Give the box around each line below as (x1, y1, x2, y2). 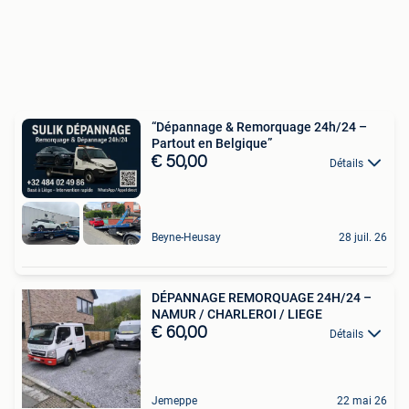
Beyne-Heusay (152, 231, 221, 245)
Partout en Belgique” (152, 135, 272, 151)
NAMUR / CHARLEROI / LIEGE (199, 307, 322, 322)
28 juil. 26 (339, 231, 387, 245)
